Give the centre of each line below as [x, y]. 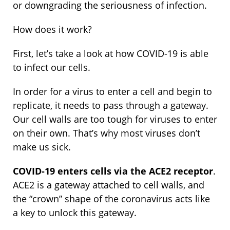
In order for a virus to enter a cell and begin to [112, 91]
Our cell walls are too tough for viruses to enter [115, 119]
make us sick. [43, 147]
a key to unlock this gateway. [76, 212]
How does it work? [52, 29]
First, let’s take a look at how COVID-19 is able [111, 53]
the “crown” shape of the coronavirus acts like [111, 198]
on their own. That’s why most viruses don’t [107, 133]
